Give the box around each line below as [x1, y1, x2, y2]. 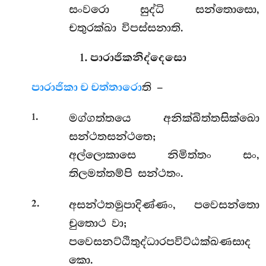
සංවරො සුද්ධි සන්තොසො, [68, 2, 259, 16]
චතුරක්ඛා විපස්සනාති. [68, 21, 183, 34]
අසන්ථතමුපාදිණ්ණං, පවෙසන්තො [68, 198, 259, 211]
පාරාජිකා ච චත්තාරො [31, 80, 142, 94]
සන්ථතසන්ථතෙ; [68, 130, 156, 144]
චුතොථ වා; [68, 216, 126, 230]
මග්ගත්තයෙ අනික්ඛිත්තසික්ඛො [68, 112, 259, 125]
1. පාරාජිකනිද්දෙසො [80, 50, 186, 65]
